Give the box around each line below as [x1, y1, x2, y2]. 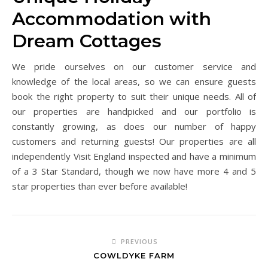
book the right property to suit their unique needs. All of [12, 90, 256, 102]
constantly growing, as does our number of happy [12, 120, 256, 132]
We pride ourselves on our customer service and [12, 60, 256, 72]
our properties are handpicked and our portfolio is [12, 105, 256, 117]
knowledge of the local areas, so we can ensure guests [12, 75, 256, 87]
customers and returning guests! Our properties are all [12, 135, 256, 147]
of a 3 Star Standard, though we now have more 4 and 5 [12, 165, 256, 177]
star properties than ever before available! [12, 179, 187, 192]
